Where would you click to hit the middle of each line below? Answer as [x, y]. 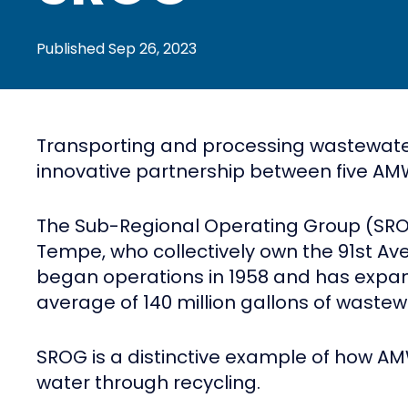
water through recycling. [148, 383]
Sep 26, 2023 [153, 49]
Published [72, 49]
